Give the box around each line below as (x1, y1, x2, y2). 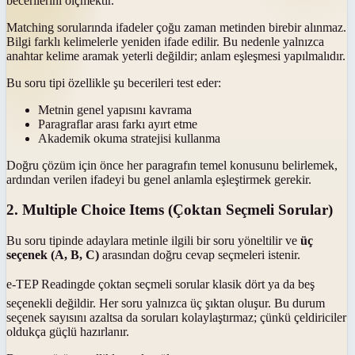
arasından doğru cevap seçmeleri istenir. (99, 248, 300, 262)
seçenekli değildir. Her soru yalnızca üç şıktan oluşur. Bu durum (6, 296, 325, 311)
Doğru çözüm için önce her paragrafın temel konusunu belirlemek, (6, 158, 338, 172)
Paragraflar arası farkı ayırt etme (38, 116, 197, 131)
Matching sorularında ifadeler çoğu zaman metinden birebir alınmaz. (6, 20, 346, 34)
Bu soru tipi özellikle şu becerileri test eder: (6, 75, 221, 90)
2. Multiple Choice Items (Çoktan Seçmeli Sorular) (6, 201, 333, 219)
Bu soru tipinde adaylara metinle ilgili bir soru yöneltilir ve (6, 234, 300, 248)
